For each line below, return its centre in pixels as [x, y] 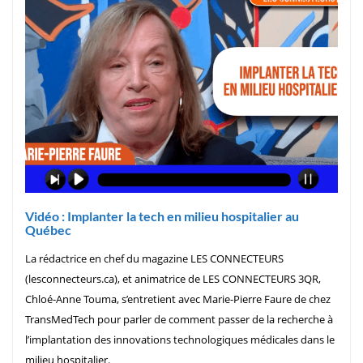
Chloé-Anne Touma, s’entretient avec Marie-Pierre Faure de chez [178, 299]
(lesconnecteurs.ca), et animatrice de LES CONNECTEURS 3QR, [173, 278]
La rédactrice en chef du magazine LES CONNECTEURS [154, 258]
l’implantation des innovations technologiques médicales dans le [180, 339]
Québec [48, 229]
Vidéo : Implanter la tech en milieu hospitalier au [162, 216]
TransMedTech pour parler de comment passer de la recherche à [179, 319]
